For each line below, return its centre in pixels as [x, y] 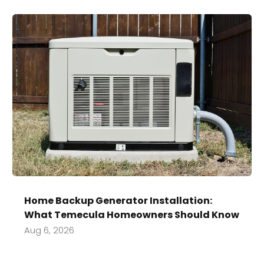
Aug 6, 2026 [49, 230]
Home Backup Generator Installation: [118, 201]
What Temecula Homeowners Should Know [132, 215]
